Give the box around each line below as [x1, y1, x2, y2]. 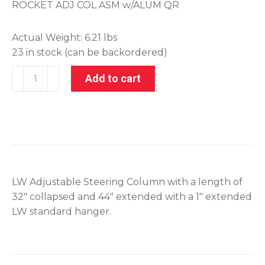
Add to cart [85, 72, 141, 85]
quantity [11, 96, 51, 108]
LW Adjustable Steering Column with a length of [12, 176, 243, 188]
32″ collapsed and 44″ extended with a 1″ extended [12, 191, 252, 203]
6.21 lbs [85, 32, 117, 44]
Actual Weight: [12, 32, 85, 44]
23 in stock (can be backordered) [12, 47, 167, 59]
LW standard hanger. [12, 206, 111, 218]
